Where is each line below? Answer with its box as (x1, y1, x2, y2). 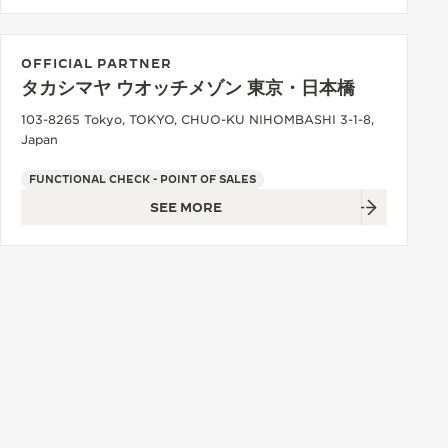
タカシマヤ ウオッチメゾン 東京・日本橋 (21, 77, 355, 98)
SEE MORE (150, 200, 222, 214)
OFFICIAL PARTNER (21, 56, 172, 70)
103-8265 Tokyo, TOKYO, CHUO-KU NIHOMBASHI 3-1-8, (21, 112, 374, 127)
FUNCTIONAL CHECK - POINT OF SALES (29, 173, 256, 185)
